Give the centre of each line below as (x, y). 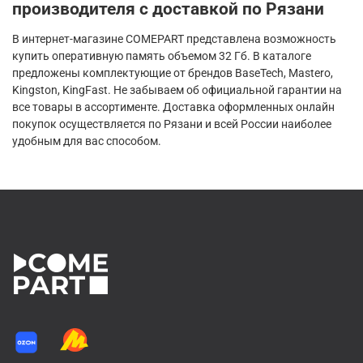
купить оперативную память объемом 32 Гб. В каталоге (162, 56)
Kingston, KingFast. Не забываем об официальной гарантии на (177, 90)
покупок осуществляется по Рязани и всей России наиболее (172, 124)
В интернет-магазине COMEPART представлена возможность (174, 38)
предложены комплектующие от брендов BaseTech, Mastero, (173, 73)
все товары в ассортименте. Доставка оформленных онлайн (173, 107)
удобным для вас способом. (87, 141)
